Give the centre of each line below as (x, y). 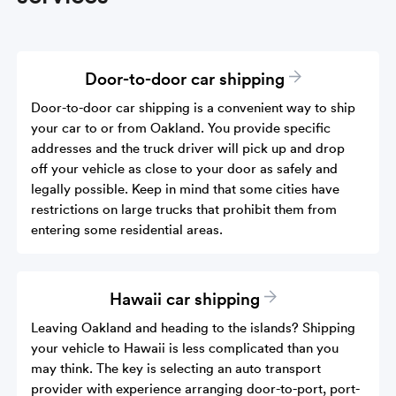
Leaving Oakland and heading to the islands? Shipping (194, 327)
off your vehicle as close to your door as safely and (185, 168)
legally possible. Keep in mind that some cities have (186, 188)
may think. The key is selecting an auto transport (176, 367)
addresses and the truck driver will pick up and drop (188, 147)
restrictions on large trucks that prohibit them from (184, 208)
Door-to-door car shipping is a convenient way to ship (194, 107)
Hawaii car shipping (185, 297)
